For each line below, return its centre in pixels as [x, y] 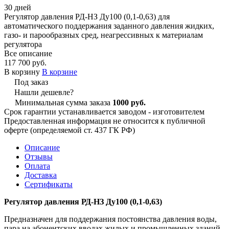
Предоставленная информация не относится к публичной [105, 121]
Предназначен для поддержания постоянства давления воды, [110, 219]
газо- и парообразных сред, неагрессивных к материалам [104, 35]
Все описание [28, 53]
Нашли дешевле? [44, 92]
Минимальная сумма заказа [64, 102]
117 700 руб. [25, 62]
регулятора [23, 44]
